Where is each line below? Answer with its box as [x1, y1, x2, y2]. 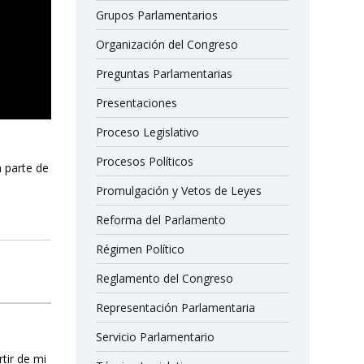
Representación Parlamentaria [96, 300, 256, 315]
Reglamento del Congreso [96, 271, 234, 286]
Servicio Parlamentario [96, 329, 215, 344]
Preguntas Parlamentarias [96, 66, 233, 81]
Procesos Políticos [96, 154, 194, 169]
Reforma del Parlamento [96, 212, 227, 227]
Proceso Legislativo [96, 124, 200, 140]
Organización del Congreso [96, 37, 239, 52]
